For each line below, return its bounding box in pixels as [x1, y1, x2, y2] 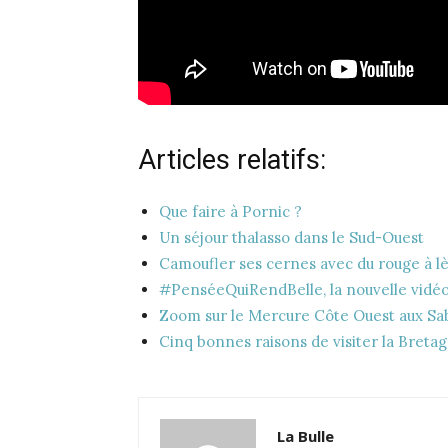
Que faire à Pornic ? [159, 202, 302, 222]
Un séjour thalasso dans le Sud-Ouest [159, 228, 424, 248]
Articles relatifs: [138, 144, 326, 177]
